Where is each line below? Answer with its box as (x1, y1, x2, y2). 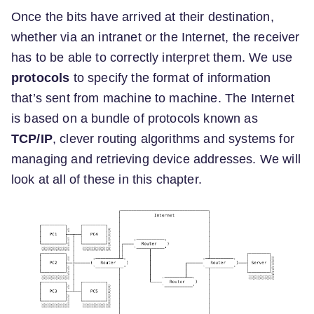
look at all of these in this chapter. (11, 172, 202, 186)
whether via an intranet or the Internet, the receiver (11, 29, 300, 44)
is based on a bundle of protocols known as (11, 111, 258, 125)
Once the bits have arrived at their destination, (11, 9, 274, 24)
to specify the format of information (69, 70, 271, 85)
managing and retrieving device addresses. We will (11, 151, 301, 166)
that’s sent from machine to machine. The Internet (11, 90, 294, 105)
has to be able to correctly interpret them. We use (11, 50, 293, 64)
